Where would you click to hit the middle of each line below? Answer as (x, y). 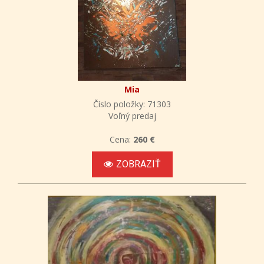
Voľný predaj (132, 115)
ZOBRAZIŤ (138, 164)
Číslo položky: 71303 (132, 104)
